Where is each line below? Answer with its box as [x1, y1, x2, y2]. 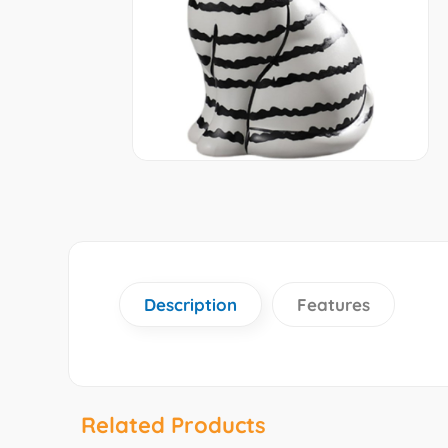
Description [144, 293, 237, 315]
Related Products [81, 410, 266, 439]
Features [297, 293, 370, 315]
